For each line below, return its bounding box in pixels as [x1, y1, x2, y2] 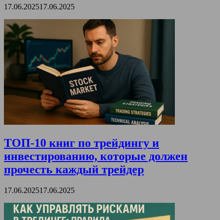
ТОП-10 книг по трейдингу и [4, 136, 159, 149]
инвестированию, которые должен [4, 149, 188, 163]
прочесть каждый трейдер [4, 163, 144, 176]
